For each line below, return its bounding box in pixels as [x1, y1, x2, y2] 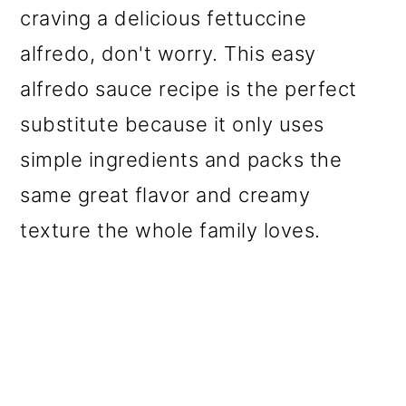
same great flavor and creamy [20, 183, 311, 208]
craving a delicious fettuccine [20, 6, 307, 31]
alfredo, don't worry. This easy [20, 42, 316, 66]
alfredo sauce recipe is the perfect [20, 77, 357, 101]
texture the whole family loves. [20, 218, 321, 243]
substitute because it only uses [20, 112, 324, 137]
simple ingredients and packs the [20, 148, 343, 172]
